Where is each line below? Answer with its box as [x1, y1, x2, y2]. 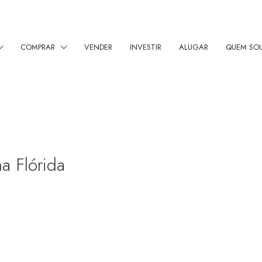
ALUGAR [179, 42, 208, 53]
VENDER [84, 42, 112, 53]
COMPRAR [20, 42, 55, 53]
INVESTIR [130, 42, 161, 53]
